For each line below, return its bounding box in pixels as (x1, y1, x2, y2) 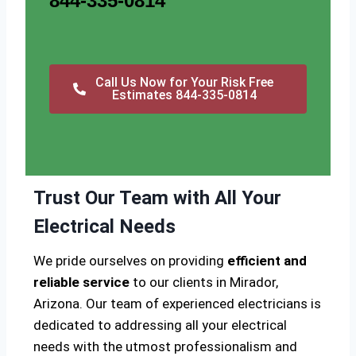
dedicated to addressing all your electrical (33, 317, 287, 334)
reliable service (33, 274, 130, 291)
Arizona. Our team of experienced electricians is (33, 296, 321, 312)
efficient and (227, 253, 307, 269)
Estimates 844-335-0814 (112, 87, 257, 103)
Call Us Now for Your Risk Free (95, 75, 273, 91)
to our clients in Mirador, (130, 274, 278, 291)
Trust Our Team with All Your (33, 187, 281, 210)
